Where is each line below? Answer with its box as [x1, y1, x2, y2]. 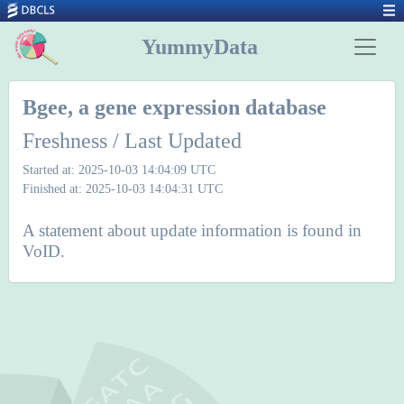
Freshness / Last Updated [23, 129, 242, 152]
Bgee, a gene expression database [23, 96, 326, 119]
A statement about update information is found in [23, 221, 362, 240]
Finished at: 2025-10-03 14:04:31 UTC [23, 181, 223, 196]
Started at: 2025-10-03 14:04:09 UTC [23, 162, 216, 177]
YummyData [141, 35, 258, 59]
